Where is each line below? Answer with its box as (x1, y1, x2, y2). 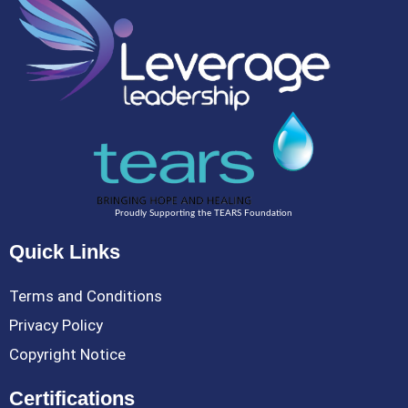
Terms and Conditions (9, 287, 162, 306)
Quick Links (9, 240, 120, 264)
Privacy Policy (9, 316, 103, 335)
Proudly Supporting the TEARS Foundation (115, 209, 293, 219)
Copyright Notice (9, 345, 126, 364)
